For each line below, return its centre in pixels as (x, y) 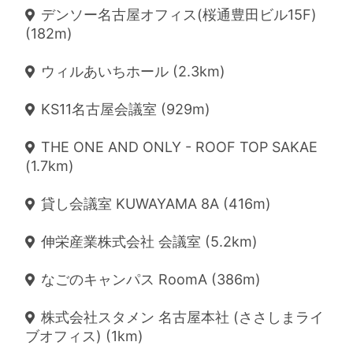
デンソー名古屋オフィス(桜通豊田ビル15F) (179, 15)
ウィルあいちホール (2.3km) (133, 71)
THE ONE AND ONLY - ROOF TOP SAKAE (179, 147)
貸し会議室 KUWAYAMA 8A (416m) (156, 204)
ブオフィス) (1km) (84, 336)
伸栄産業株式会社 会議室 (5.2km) (149, 242)
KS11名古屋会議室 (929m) (126, 109)
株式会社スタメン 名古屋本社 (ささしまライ (182, 317)
